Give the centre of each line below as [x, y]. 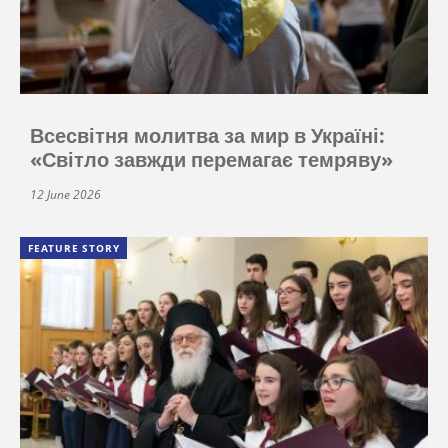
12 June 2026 [65, 194]
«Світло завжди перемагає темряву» [211, 159]
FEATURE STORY [74, 247]
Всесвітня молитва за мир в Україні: [207, 135]
